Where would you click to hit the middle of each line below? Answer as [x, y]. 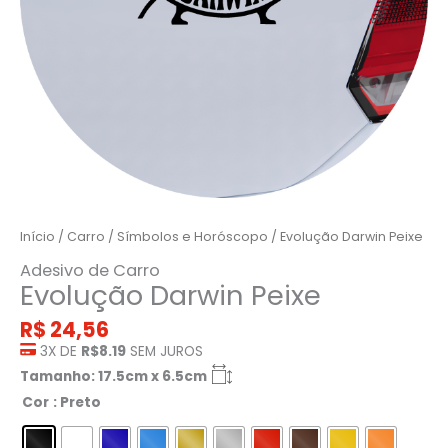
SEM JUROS [164, 352]
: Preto [77, 403]
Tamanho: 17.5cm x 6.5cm [113, 377]
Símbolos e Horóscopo [192, 237]
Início [37, 237]
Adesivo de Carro [90, 270]
